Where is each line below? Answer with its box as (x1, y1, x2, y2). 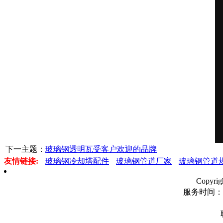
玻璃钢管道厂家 (116, 156, 172, 165)
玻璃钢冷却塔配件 (45, 156, 109, 165)
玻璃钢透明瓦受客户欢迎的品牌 (45, 144, 157, 153)
